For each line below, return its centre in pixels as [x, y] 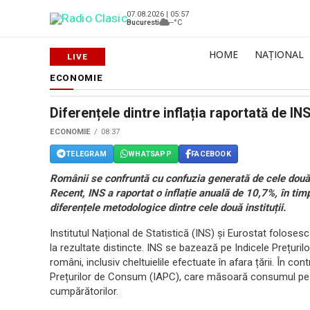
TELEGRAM [86, 154]
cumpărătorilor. [84, 291]
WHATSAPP [150, 154]
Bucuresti [143, 22]
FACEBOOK [211, 154]
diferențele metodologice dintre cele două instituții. [168, 208]
